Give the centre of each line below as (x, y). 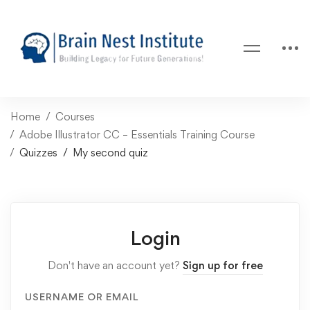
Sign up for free (222, 265)
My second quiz (110, 152)
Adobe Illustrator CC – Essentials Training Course (137, 134)
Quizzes (38, 152)
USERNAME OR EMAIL (82, 296)
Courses (75, 116)
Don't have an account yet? (115, 265)
